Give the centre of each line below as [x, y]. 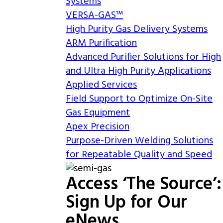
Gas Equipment [98, 113]
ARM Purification [102, 43]
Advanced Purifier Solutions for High [144, 57]
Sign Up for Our [127, 203]
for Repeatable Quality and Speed [139, 155]
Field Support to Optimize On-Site [139, 99]
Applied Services [102, 85]
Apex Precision [98, 127]
